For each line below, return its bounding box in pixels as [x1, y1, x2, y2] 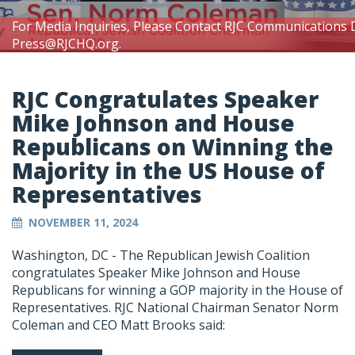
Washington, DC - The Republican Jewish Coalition [12, 246, 310, 265]
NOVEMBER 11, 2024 [29, 215, 138, 231]
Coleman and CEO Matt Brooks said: [12, 316, 225, 334]
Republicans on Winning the [12, 132, 334, 162]
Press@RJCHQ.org [12, 35, 119, 53]
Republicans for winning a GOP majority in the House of [12, 281, 343, 300]
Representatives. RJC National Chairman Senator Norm [12, 299, 338, 317]
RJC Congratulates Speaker [12, 84, 319, 115]
